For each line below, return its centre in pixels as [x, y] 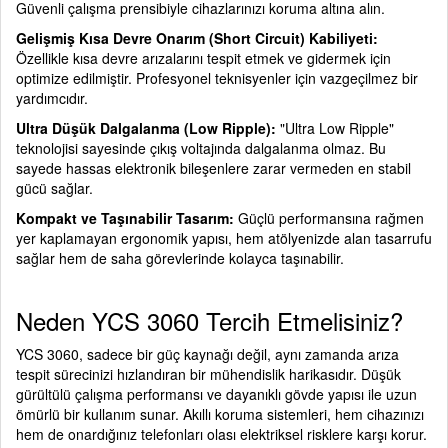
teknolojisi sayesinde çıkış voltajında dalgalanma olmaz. [190, 148]
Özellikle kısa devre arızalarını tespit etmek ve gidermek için [203, 58]
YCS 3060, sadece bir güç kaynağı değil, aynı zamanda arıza [207, 354]
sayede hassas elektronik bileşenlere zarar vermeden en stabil [213, 168]
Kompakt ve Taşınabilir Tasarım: [125, 218]
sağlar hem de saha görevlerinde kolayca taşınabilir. [180, 258]
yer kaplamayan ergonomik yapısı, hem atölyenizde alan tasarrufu [224, 238]
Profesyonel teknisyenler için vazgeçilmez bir [275, 78]
